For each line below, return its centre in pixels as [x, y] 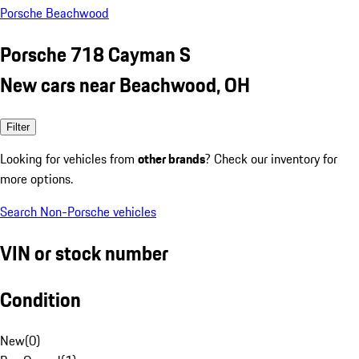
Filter [18, 127]
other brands [171, 158]
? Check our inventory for [271, 158]
